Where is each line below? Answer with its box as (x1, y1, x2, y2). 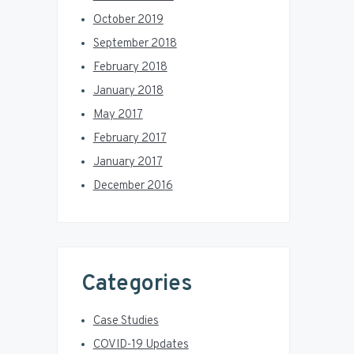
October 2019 (92, 13, 164, 28)
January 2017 (92, 155, 163, 171)
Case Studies (92, 314, 159, 330)
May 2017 (92, 107, 143, 123)
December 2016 (92, 179, 173, 194)
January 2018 (92, 84, 164, 100)
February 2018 (92, 60, 168, 76)
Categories (81, 270, 192, 299)
